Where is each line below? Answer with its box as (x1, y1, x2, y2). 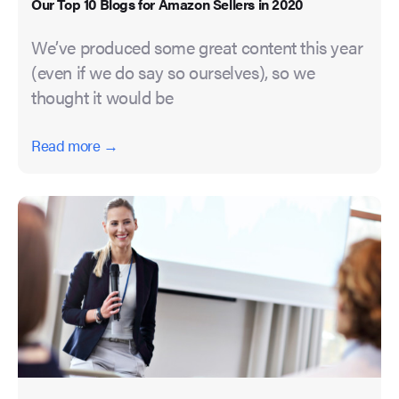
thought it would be (31, 84, 174, 110)
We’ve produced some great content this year (31, 34, 363, 61)
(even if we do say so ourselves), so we (31, 59, 315, 85)
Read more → (31, 134, 118, 157)
